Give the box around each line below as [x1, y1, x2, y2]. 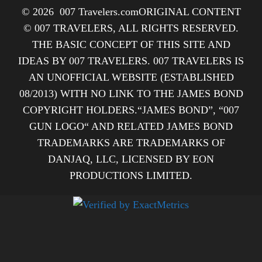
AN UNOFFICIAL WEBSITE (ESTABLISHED [28, 71, 234, 84]
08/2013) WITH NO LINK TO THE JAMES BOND [19, 88, 243, 100]
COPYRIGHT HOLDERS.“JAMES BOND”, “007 [23, 104, 239, 116]
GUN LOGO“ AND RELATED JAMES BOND [29, 120, 233, 133]
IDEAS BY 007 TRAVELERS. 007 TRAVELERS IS [18, 55, 244, 67]
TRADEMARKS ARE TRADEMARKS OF [37, 137, 225, 149]
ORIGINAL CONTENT [138, 6, 241, 18]
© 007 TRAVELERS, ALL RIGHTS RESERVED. [23, 22, 239, 35]
